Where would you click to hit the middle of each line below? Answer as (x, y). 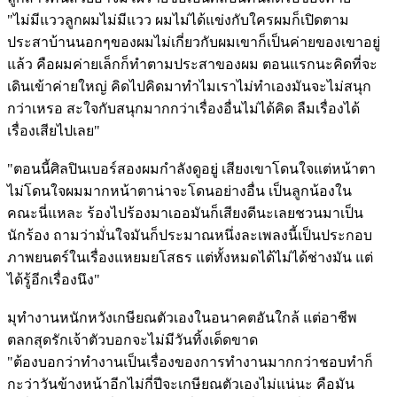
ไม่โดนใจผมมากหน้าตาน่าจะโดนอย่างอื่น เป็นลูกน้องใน (179, 191)
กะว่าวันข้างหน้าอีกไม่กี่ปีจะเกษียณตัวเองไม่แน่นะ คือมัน (181, 385)
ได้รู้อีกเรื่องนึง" (54, 280)
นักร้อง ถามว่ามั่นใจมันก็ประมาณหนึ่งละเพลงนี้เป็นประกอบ (190, 236)
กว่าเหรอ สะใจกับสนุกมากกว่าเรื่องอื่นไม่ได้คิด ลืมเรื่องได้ (183, 109)
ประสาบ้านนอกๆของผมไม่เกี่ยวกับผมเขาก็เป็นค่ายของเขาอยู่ (194, 43)
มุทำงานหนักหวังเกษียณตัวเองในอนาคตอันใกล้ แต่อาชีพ (182, 318)
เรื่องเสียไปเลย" (54, 131)
